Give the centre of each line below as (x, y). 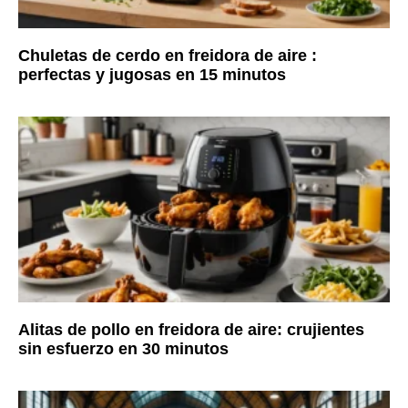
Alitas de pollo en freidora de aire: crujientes (191, 329)
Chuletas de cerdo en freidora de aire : (168, 55)
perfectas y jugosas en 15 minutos (152, 74)
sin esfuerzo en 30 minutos (123, 348)
